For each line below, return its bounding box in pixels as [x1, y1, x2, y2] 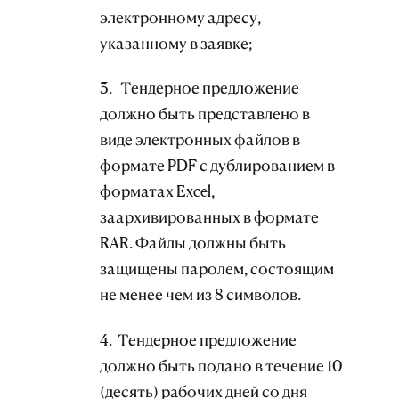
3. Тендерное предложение [100, 78, 299, 98]
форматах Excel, [100, 182, 215, 201]
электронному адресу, [100, 7, 261, 27]
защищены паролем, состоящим [100, 259, 334, 279]
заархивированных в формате [100, 208, 319, 227]
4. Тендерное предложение [100, 330, 297, 349]
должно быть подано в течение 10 [100, 355, 342, 375]
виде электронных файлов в [100, 130, 300, 150]
